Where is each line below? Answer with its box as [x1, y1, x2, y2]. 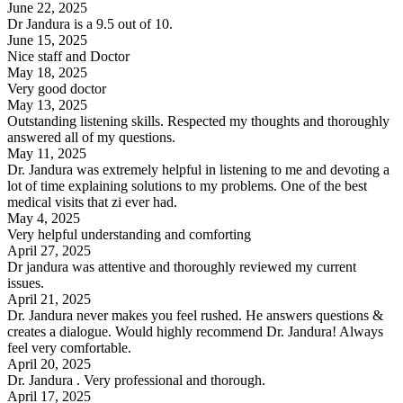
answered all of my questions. [7, 129, 175, 145]
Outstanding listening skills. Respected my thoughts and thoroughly [7, 112, 390, 129]
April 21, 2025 [7, 291, 91, 307]
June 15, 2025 [7, 31, 87, 48]
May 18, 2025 [7, 64, 87, 80]
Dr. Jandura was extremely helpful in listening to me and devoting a [7, 161, 390, 177]
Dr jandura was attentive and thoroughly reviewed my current [7, 258, 356, 274]
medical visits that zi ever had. [7, 193, 177, 210]
